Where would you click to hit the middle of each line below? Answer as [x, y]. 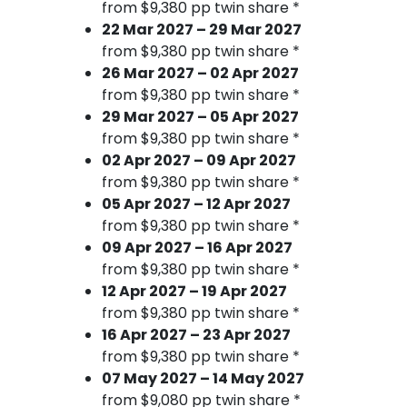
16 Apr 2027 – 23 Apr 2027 [196, 334]
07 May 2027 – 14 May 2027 [203, 378]
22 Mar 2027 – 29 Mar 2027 [202, 29]
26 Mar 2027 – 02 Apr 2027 [200, 73]
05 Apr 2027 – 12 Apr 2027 [196, 203]
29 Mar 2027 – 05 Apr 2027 [200, 116]
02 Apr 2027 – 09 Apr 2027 [199, 160]
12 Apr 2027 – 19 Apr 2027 [194, 291]
